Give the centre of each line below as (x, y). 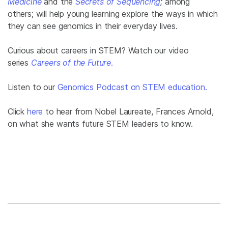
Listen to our (33, 87)
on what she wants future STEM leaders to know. (100, 124)
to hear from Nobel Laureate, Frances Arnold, (128, 112)
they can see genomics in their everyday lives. (94, 26)
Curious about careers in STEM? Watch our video (98, 51)
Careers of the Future (71, 63)
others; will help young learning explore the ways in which (113, 14)
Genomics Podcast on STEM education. (132, 87)
